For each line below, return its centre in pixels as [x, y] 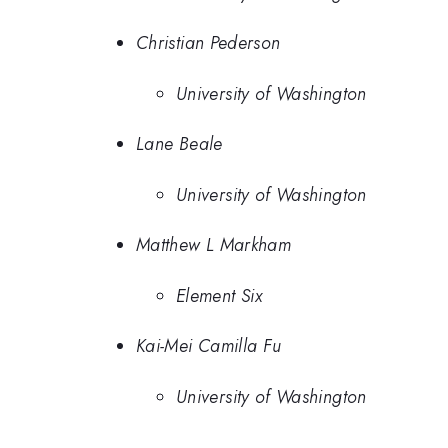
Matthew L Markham [214, 245]
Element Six [219, 295]
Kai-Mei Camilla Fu [209, 346]
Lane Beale [179, 144]
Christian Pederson [208, 43]
